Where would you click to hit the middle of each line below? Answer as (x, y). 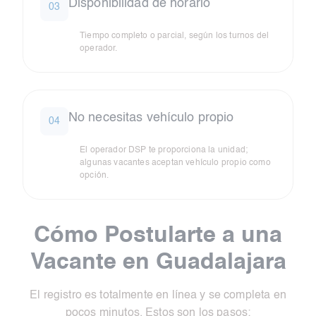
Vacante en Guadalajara (158, 263)
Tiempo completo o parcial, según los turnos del (175, 36)
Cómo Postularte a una (158, 236)
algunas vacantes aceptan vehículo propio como (175, 163)
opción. (95, 176)
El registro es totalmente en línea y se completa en (158, 296)
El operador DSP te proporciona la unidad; (164, 151)
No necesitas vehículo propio (151, 118)
